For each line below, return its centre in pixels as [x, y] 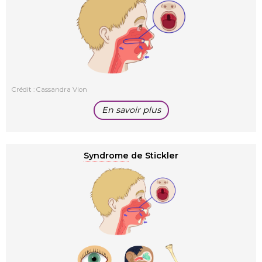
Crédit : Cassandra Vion [49, 90]
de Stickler [154, 156]
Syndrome [106, 156]
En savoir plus [131, 110]
